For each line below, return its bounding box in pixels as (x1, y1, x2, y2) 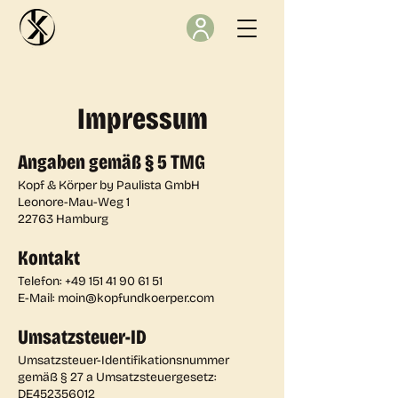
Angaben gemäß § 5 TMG (18, 150, 205, 174)
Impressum (76, 100, 208, 137)
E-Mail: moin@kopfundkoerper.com (18, 291, 214, 306)
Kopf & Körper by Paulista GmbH (18, 178, 200, 193)
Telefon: (18, 274, 65, 289)
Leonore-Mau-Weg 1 (18, 195, 130, 210)
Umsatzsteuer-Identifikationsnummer (18, 353, 229, 368)
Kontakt (18, 246, 80, 270)
